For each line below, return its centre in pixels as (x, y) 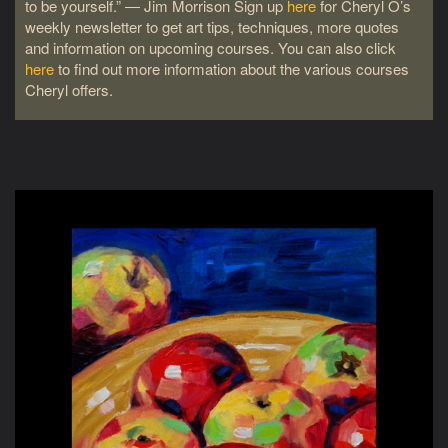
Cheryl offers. (71, 89)
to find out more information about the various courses (231, 68)
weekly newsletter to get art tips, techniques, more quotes (212, 26)
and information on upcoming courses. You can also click (210, 47)
